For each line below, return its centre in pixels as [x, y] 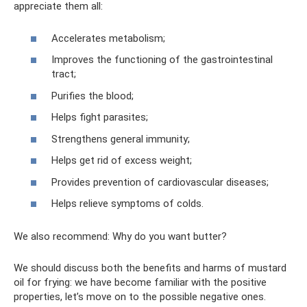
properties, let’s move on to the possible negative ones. [140, 297]
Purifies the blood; [93, 96]
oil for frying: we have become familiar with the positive [140, 282]
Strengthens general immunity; [121, 139]
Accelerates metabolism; [108, 38]
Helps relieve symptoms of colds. [127, 204]
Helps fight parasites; [100, 117]
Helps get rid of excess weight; [122, 160]
